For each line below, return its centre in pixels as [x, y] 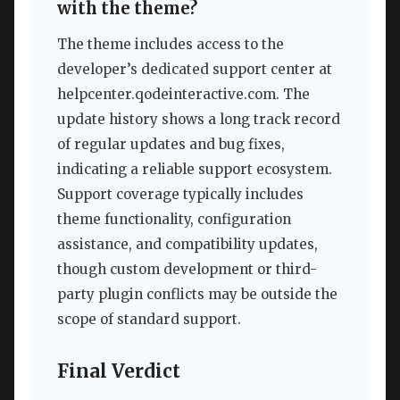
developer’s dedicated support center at [195, 70]
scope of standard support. [149, 320]
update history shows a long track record [199, 120]
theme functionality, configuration [174, 220]
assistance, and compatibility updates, [187, 245]
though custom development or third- [187, 270]
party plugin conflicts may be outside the [197, 295]
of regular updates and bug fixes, [171, 145]
